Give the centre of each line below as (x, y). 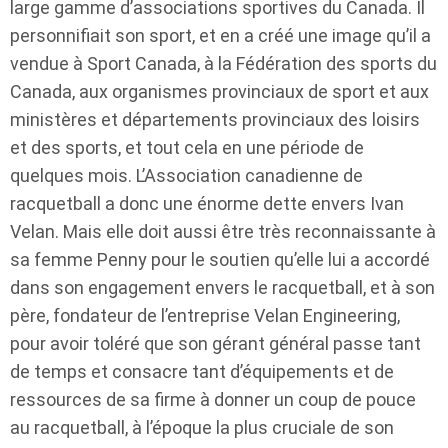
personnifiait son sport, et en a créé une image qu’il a (220, 35)
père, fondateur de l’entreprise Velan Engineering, (205, 315)
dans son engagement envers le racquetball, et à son (222, 287)
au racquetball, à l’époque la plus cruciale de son (202, 427)
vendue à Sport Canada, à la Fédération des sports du (223, 63)
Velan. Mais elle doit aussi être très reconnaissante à (223, 231)
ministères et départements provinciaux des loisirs (215, 119)
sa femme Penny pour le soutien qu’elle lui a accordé (220, 259)
